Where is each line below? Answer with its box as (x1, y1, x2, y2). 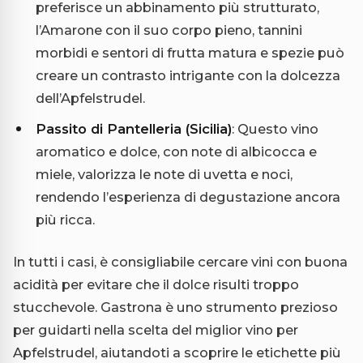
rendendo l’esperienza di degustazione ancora (36, 188, 340, 205)
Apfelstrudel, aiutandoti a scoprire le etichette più (13, 344, 341, 361)
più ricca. (36, 211, 95, 228)
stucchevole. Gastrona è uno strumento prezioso (13, 298, 338, 315)
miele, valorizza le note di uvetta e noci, (36, 165, 293, 182)
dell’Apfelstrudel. (36, 89, 145, 106)
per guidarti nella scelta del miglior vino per (13, 321, 298, 338)
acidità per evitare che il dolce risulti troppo (13, 275, 299, 293)
